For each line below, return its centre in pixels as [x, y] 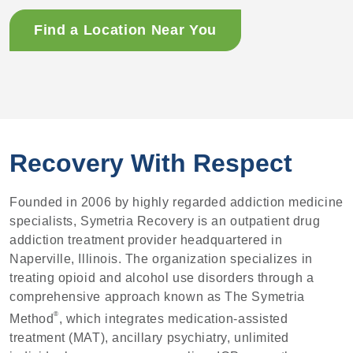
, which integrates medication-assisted [173, 319]
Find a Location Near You [125, 30]
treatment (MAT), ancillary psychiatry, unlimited [149, 338]
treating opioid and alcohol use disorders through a [162, 278]
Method [32, 319]
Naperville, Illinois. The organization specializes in [161, 259]
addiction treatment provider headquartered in [146, 240]
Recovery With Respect [151, 163]
